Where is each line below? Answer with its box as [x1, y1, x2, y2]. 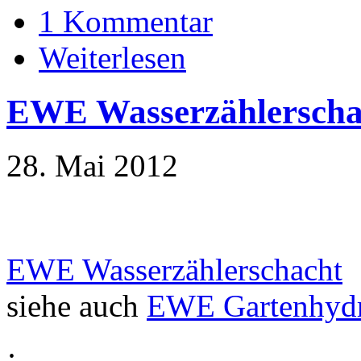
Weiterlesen [39, 39, 186, 75]
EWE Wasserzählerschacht [6, 251, 342, 287]
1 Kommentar [39, 3, 213, 39]
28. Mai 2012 [6, 147, 178, 183]
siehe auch [6, 288, 147, 323]
